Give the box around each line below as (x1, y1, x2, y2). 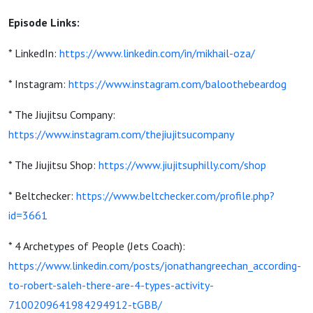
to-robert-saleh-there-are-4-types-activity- (8, 278, 214, 292)
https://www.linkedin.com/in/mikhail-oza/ (59, 46, 255, 60)
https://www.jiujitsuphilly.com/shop (99, 158, 266, 172)
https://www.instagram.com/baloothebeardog (68, 77, 286, 91)
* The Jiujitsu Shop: (8, 158, 99, 172)
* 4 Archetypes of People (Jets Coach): (8, 239, 185, 253)
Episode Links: (8, 15, 80, 29)
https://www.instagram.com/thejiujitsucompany (8, 127, 234, 141)
